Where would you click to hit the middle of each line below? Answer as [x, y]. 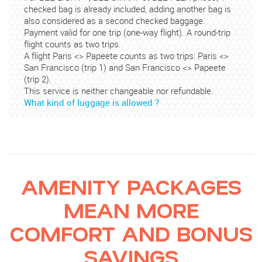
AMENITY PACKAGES [131, 186]
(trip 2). [38, 79]
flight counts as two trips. [73, 44]
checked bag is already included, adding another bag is [128, 8]
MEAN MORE [131, 210]
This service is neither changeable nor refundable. [119, 90]
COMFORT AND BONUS [131, 233]
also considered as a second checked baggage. [115, 20]
